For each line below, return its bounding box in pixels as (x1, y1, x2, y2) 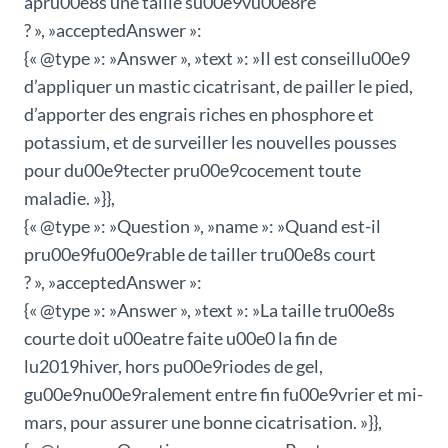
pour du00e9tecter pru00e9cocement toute (24, 159, 361, 182)
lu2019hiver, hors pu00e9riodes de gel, (24, 355, 323, 378)
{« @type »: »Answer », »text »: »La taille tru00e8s (24, 299, 395, 322)
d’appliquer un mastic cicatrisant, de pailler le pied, (24, 75, 413, 98)
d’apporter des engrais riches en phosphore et (24, 103, 374, 126)
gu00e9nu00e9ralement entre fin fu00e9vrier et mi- (24, 383, 423, 406)
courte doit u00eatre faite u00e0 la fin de (24, 327, 337, 350)
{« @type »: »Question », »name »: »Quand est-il (24, 215, 381, 238)
